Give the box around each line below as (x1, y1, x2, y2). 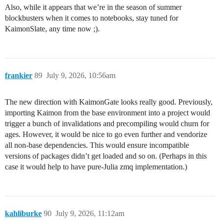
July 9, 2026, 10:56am (46, 71, 115, 80)
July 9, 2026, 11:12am (55, 209, 124, 218)
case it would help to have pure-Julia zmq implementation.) (5, 163, 187, 171)
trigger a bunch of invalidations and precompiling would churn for (5, 119, 209, 128)
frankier (5, 71, 32, 80)
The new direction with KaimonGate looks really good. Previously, (5, 98, 213, 107)
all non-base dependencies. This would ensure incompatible (5, 141, 189, 150)
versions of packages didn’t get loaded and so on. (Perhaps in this (5, 152, 207, 161)
